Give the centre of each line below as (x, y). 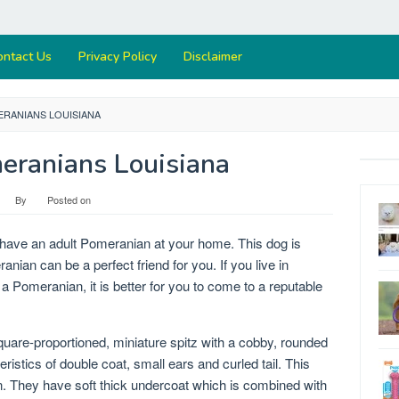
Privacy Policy (118, 57)
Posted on (69, 199)
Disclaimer (213, 57)
